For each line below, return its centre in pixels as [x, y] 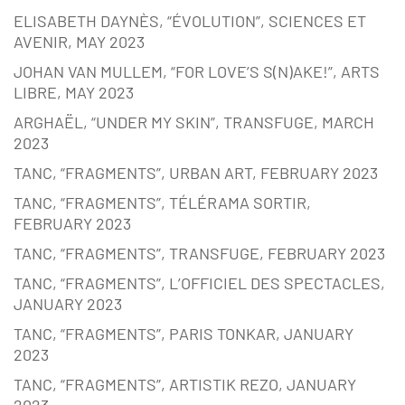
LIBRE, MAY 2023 [74, 93]
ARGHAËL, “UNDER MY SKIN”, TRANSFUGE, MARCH [194, 122]
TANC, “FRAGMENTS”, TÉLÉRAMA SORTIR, [162, 203]
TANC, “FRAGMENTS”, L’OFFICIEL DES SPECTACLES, [199, 283]
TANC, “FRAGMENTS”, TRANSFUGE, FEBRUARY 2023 [199, 254]
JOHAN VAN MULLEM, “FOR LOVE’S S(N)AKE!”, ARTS [197, 72]
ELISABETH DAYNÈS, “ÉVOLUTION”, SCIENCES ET [190, 21]
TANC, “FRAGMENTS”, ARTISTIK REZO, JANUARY [185, 385]
